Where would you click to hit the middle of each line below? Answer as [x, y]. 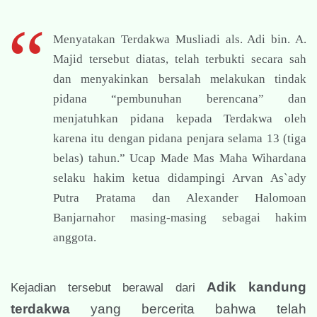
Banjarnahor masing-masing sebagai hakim [180, 218]
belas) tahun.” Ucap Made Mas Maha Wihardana [180, 158]
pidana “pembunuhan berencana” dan [180, 99]
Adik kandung [257, 287]
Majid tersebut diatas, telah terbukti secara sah [180, 59]
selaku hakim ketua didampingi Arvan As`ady [180, 178]
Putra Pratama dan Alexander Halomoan [180, 198]
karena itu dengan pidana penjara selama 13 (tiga [180, 139]
